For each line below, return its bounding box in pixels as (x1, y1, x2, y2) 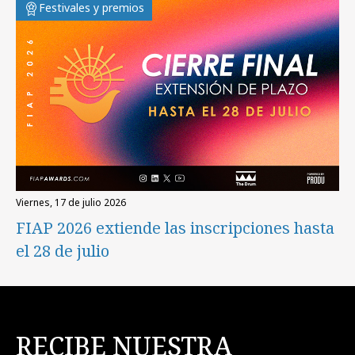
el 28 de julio (16, 240, 109, 262)
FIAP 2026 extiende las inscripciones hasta (16, 217, 334, 239)
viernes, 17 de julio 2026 (21, 196, 126, 210)
